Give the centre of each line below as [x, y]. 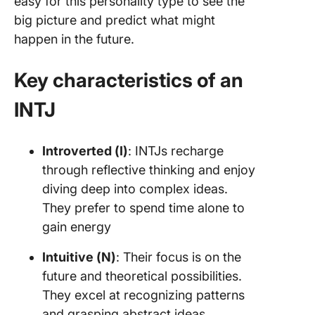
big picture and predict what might [115, 20]
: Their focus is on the [179, 257]
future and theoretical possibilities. [142, 276]
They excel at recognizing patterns [143, 295]
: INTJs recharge [176, 151]
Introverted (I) [85, 151]
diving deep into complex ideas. [135, 189]
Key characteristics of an [129, 80]
